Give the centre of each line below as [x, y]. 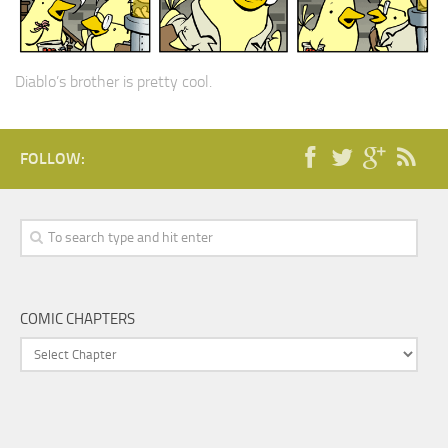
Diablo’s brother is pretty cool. [113, 82]
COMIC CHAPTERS [77, 319]
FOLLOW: [52, 159]
